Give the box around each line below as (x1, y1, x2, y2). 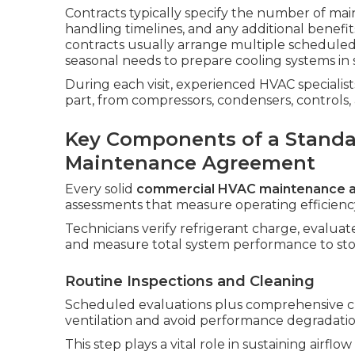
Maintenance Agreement (65, 151, 315, 174)
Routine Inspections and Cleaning (65, 273, 315, 290)
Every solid (65, 181, 136, 197)
